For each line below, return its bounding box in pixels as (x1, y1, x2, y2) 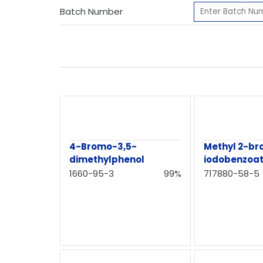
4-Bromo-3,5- (69, 140, 137, 153)
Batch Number (60, 5, 123, 18)
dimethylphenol (69, 153, 144, 166)
